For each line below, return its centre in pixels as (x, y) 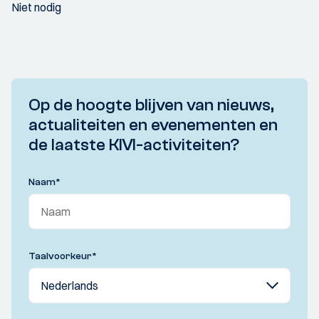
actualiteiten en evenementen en (153, 125)
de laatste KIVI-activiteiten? (134, 145)
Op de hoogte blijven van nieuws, (151, 105)
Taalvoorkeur (60, 256)
